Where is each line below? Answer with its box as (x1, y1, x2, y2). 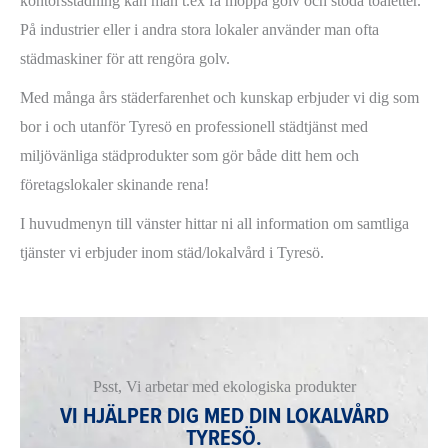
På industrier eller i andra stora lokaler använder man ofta (20, 21, 379, 39)
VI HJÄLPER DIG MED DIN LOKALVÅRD (59, 403, 389, 431)
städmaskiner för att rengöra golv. (20, 50, 238, 68)
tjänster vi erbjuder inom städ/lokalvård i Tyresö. (20, 244, 324, 262)
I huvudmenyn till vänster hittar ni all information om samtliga (20, 215, 409, 233)
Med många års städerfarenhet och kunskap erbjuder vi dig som (20, 89, 419, 107)
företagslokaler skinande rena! (20, 176, 213, 194)
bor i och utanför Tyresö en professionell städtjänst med (20, 118, 368, 136)
